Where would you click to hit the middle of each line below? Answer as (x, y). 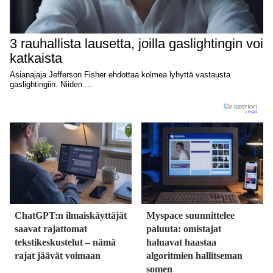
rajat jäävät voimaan (58, 255)
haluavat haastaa (181, 242)
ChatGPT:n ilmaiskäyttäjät (71, 215)
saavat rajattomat (51, 229)
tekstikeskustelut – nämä (65, 242)
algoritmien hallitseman (194, 255)
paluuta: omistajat (184, 229)
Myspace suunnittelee (190, 215)
